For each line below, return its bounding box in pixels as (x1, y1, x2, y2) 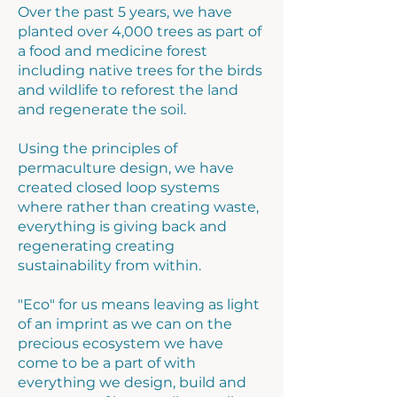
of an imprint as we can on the (18, 315, 232, 332)
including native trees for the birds (18, 62, 262, 79)
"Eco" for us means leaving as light (18, 296, 260, 313)
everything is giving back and (18, 218, 227, 235)
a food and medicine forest (18, 43, 207, 59)
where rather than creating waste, (18, 198, 259, 215)
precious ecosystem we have (18, 335, 223, 352)
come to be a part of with (18, 354, 196, 371)
